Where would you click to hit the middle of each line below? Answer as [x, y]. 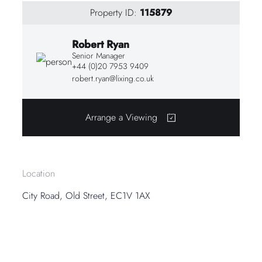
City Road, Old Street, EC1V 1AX [87, 195]
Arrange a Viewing [122, 117]
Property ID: [115, 12]
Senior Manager [99, 55]
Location [39, 173]
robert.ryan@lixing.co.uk [113, 78]
